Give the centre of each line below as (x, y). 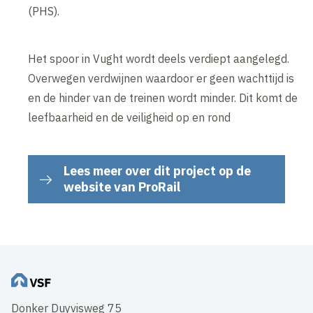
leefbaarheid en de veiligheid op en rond (131, 118)
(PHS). (45, 12)
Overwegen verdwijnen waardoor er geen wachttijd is (161, 79)
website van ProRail (122, 187)
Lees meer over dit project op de (158, 171)
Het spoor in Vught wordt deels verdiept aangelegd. (159, 59)
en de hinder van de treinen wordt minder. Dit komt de (163, 98)
